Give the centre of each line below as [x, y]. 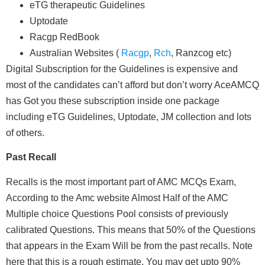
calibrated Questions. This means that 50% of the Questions [131, 230]
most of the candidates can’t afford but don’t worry [110, 85]
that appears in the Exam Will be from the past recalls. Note [129, 245]
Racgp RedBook [64, 37]
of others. [25, 132]
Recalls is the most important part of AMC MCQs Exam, [121, 182]
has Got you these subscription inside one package [113, 101]
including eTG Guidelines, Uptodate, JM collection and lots [129, 117]
